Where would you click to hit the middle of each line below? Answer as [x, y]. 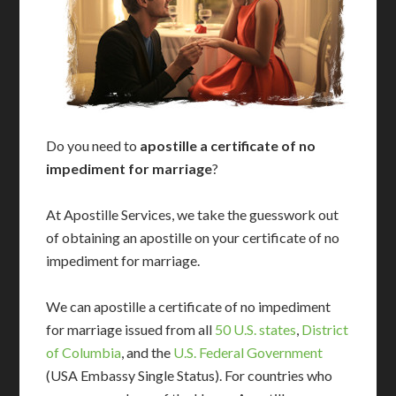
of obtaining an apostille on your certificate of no [193, 237]
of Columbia [84, 352]
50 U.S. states [256, 329]
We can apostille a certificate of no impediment [189, 306]
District [325, 329]
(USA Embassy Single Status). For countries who [190, 375]
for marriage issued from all [131, 329]
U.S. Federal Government [248, 352]
